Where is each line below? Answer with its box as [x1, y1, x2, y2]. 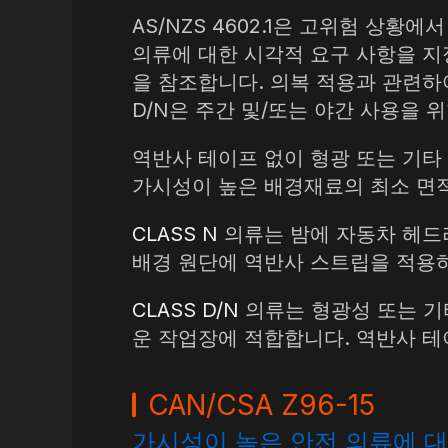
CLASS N [132, 222, 218, 246]
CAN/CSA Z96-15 [148, 388, 375, 422]
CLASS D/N [132, 298, 239, 322]
